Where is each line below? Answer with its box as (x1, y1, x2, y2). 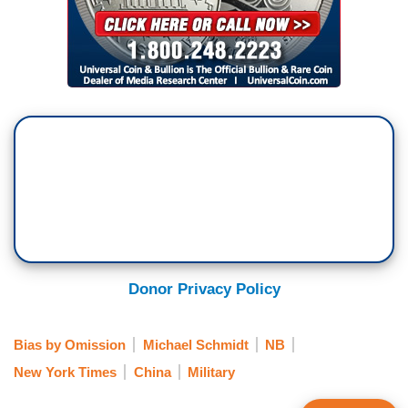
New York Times (14, 363, 117, 380)
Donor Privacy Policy (127, 280, 280, 299)
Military (188, 363, 235, 380)
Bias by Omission (14, 336, 126, 352)
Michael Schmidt (142, 336, 249, 352)
